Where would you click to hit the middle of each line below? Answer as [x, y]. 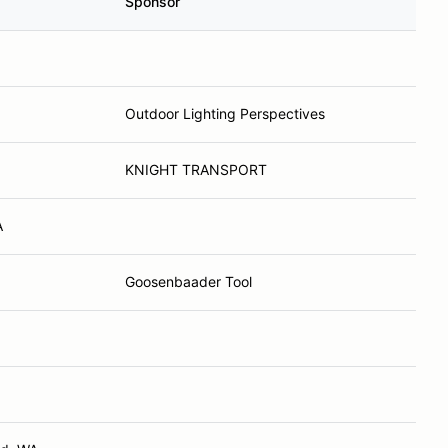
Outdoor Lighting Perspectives [225, 113]
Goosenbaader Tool [188, 281]
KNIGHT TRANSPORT [196, 169]
